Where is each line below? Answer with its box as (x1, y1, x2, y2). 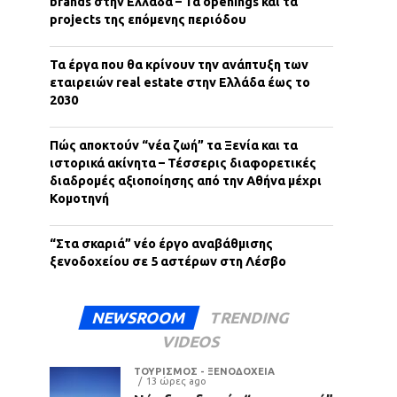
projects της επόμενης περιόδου (50, 12, 246, 27)
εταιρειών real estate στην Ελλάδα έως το (50, 75, 310, 90)
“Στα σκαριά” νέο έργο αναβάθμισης (50, 237, 273, 251)
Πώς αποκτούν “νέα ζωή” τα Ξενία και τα (50, 138, 298, 152)
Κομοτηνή (50, 191, 109, 206)
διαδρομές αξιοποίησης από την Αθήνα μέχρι (50, 174, 322, 188)
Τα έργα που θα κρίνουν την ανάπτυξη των (50, 58, 308, 72)
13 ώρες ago (146, 376, 206, 386)
